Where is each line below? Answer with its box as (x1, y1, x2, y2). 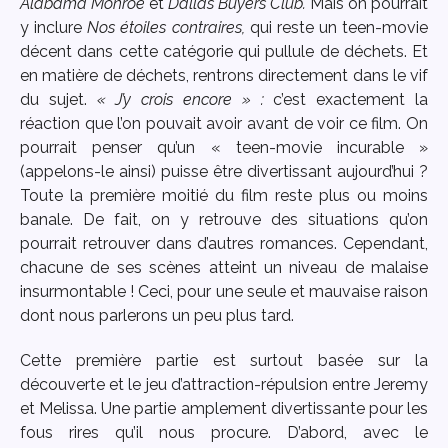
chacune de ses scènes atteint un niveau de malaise (20, 258, 428, 277)
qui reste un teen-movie (244, 18, 428, 37)
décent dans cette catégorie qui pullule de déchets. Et (20, 42, 428, 61)
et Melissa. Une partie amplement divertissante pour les (20, 398, 428, 418)
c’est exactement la (273, 90, 429, 109)
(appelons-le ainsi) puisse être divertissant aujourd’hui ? (20, 162, 428, 181)
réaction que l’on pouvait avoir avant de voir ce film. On (20, 114, 428, 133)
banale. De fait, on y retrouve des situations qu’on (20, 210, 428, 229)
